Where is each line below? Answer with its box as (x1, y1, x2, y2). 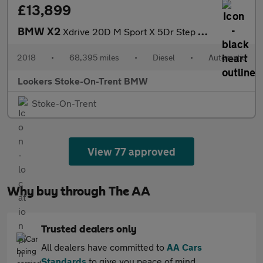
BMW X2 (18, 25, 63, 38)
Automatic (208, 52, 246, 63)
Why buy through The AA (7, 185, 150, 198)
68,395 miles (69, 52, 119, 63)
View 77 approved (87, 145, 176, 159)
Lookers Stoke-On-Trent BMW (18, 75, 148, 87)
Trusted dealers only (41, 224, 137, 235)
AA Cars (167, 241, 202, 253)
